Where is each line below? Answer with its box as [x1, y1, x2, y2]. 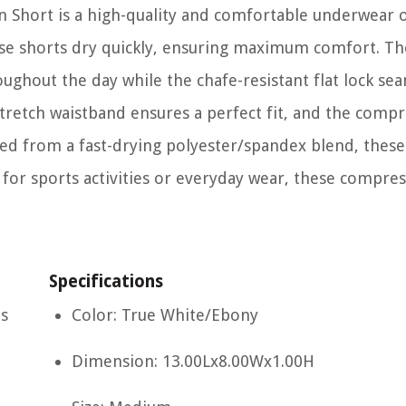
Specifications [49, 271, 163, 292]
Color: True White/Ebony [72, 305, 258, 324]
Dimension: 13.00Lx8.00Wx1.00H [72, 352, 314, 371]
